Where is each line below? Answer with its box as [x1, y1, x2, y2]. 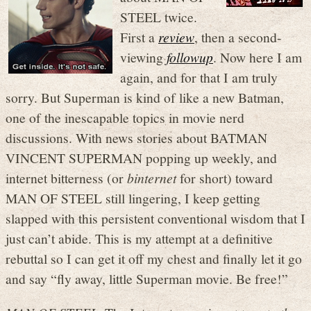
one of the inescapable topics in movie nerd [6, 108, 244, 127]
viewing [120, 48, 167, 67]
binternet [127, 169, 176, 187]
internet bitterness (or [6, 169, 127, 187]
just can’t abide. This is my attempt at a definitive [6, 229, 273, 248]
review [158, 28, 194, 47]
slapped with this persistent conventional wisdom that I [6, 209, 305, 228]
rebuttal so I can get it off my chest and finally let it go [6, 249, 302, 268]
